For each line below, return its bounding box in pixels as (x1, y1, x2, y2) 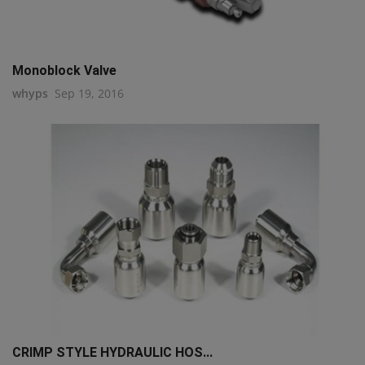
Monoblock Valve (12, 62, 117, 78)
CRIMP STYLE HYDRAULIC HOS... (12, 344, 213, 360)
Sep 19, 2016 (55, 85, 124, 101)
